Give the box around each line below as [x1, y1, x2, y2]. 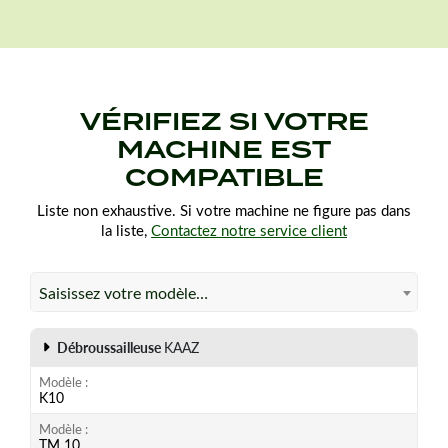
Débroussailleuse [57, 337, 164, 357]
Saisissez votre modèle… [39, 281, 208, 303]
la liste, [101, 219, 151, 240]
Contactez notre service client [151, 219, 347, 240]
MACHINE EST [117, 131, 331, 167]
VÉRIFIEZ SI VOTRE [79, 103, 369, 139]
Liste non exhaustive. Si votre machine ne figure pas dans [37, 199, 411, 220]
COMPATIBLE [124, 159, 324, 195]
